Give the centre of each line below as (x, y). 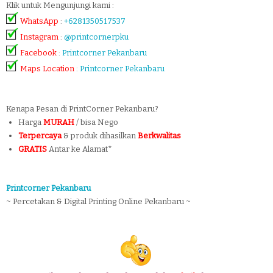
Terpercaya (40, 135)
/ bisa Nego (97, 122)
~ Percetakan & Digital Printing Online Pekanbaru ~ (98, 201)
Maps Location (47, 68)
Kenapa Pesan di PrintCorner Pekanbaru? (82, 108)
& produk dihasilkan (100, 135)
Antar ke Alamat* (80, 149)
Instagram (39, 37)
